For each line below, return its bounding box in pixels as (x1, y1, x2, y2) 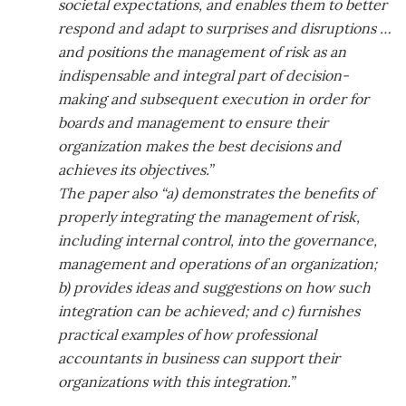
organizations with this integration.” (58, 372, 295, 391)
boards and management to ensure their (58, 112, 329, 131)
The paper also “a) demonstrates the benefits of (58, 183, 375, 202)
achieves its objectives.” (58, 159, 214, 179)
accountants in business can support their (58, 348, 341, 367)
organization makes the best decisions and (58, 136, 342, 155)
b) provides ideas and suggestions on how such (58, 277, 372, 296)
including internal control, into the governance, (58, 230, 378, 249)
